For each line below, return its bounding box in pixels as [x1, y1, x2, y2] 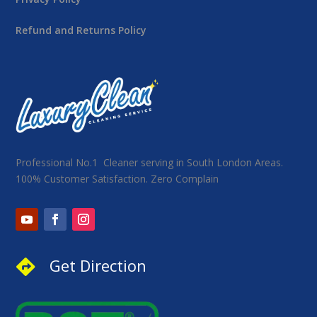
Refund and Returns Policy [16, 23, 147, 38]
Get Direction [49, 254, 146, 276]
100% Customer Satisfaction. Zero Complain [16, 171, 219, 185]
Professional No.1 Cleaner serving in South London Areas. [16, 155, 284, 169]
